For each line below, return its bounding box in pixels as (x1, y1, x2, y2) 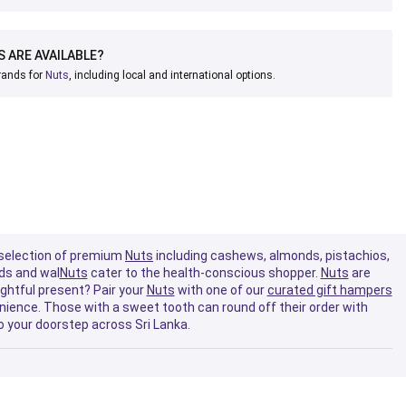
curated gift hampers (266, 282, 392, 297)
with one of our (174, 282, 267, 297)
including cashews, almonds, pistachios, (153, 247, 390, 263)
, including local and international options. (69, 68, 275, 82)
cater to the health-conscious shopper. (87, 265, 321, 280)
